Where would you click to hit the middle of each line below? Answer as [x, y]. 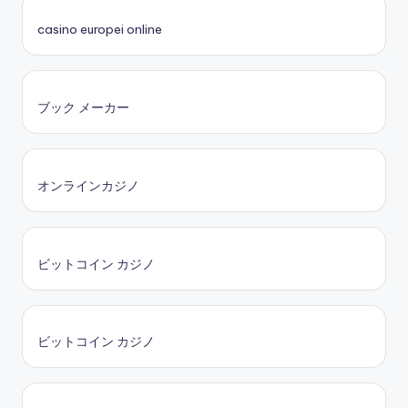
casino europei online [100, 30]
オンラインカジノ [88, 185]
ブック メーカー [83, 107]
